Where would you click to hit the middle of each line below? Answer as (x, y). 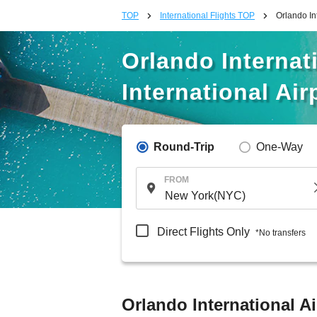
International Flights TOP (207, 16)
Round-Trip (184, 147)
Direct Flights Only (203, 231)
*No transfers (281, 232)
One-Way (279, 147)
